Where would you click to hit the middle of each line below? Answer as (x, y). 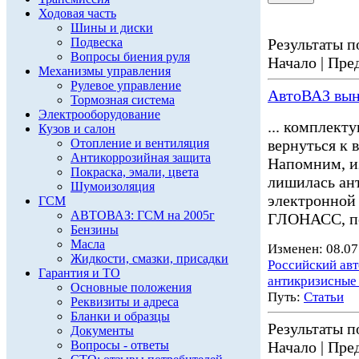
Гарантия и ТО (79, 273)
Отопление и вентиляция (140, 143)
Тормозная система (123, 100)
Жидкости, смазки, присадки (149, 258)
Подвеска (97, 42)
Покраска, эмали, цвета (135, 172)
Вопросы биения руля (130, 56)
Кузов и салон (77, 129)
